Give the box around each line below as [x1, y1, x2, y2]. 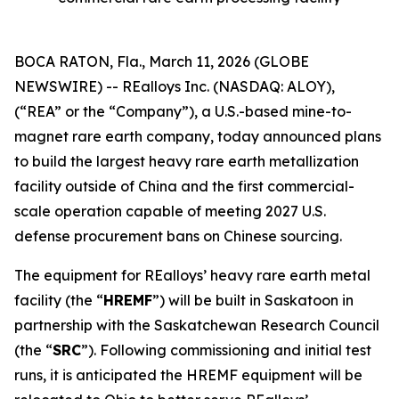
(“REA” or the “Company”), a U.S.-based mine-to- [14, 102, 352, 120]
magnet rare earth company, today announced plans [14, 127, 381, 145]
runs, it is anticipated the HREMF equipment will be [14, 366, 362, 384]
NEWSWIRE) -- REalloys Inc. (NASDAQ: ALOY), [14, 77, 335, 95]
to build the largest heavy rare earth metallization [14, 152, 359, 170]
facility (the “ [14, 291, 103, 309]
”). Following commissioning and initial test [81, 341, 371, 359]
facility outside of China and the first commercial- [14, 177, 354, 195]
